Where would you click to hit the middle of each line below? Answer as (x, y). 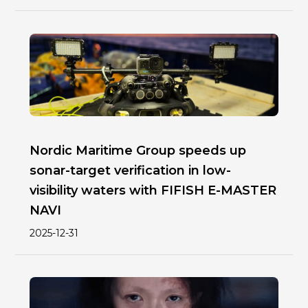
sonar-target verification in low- (130, 170)
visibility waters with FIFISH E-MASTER (153, 190)
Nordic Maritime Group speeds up (137, 150)
